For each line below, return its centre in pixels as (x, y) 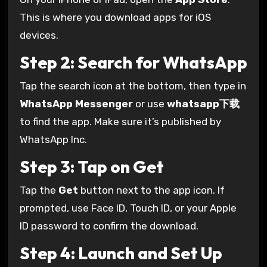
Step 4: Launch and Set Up (121, 253)
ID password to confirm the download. (109, 226)
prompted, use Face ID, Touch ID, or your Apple (128, 208)
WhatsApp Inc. (53, 140)
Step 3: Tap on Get (91, 166)
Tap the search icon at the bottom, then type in (133, 86)
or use (150, 104)
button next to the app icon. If (151, 190)
